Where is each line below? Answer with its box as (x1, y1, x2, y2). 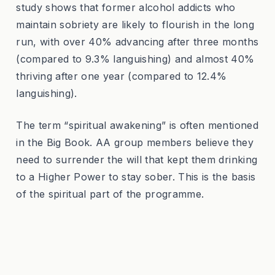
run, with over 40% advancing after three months (16, 36, 259, 48)
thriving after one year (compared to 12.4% (16, 70, 227, 83)
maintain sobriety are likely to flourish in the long (16, 18, 254, 31)
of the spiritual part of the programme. (16, 188, 204, 201)
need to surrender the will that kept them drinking (16, 153, 258, 166)
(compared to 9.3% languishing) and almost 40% (16, 53, 255, 66)
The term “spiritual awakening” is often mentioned (16, 119, 258, 132)
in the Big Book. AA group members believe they (16, 136, 254, 149)
